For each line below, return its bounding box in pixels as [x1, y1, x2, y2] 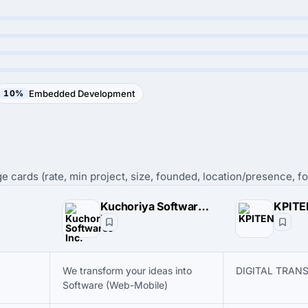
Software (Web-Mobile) [63, 279, 168, 291]
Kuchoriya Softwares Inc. [198, 199, 210, 213]
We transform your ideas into [63, 265, 192, 276]
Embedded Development [29, 88, 135, 99]
